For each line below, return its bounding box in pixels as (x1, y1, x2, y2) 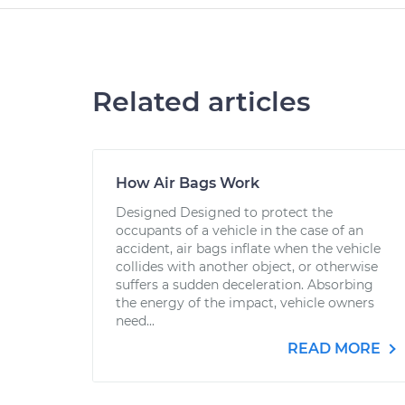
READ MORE (287, 340, 384, 357)
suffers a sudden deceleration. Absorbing (116, 277, 373, 293)
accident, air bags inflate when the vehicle (116, 240, 381, 257)
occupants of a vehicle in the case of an (116, 222, 363, 239)
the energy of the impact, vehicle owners (116, 295, 374, 311)
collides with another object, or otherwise (116, 259, 378, 275)
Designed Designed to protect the (116, 204, 333, 221)
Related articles (92, 85, 310, 118)
